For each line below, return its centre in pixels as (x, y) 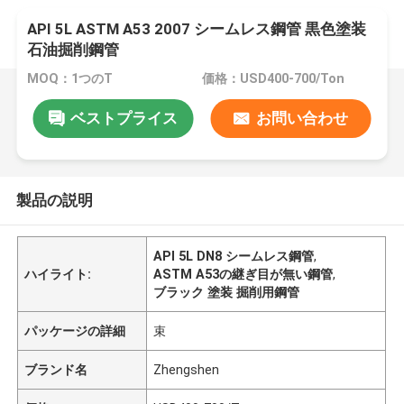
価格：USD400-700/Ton (273, 79)
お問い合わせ (302, 118)
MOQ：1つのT (70, 79)
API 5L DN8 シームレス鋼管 (234, 256)
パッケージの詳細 (75, 331)
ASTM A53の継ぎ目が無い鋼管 (243, 274)
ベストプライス (124, 118)
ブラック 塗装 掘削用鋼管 (227, 292)
